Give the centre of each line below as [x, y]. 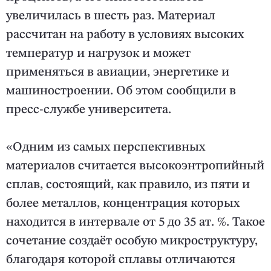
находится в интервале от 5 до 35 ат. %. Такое [135, 223]
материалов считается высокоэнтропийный [135, 166]
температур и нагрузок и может [98, 54]
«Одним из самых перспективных [106, 148]
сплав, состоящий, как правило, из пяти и [128, 185]
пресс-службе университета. [89, 110]
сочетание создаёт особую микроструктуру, [132, 241]
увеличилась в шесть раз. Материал [111, 16]
